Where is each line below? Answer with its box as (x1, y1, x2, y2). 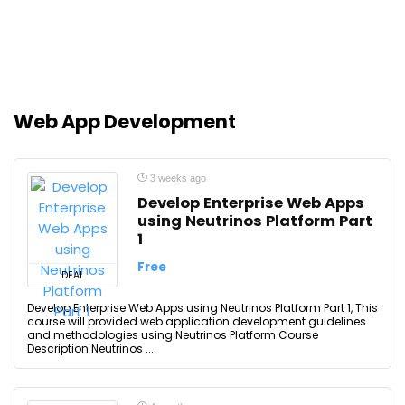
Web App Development (14, 108, 236, 135)
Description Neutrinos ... (27, 341, 154, 356)
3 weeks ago (147, 173, 206, 184)
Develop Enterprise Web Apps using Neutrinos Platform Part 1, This (27, 300, 378, 316)
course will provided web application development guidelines (27, 314, 366, 329)
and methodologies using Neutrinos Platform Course (27, 327, 318, 343)
